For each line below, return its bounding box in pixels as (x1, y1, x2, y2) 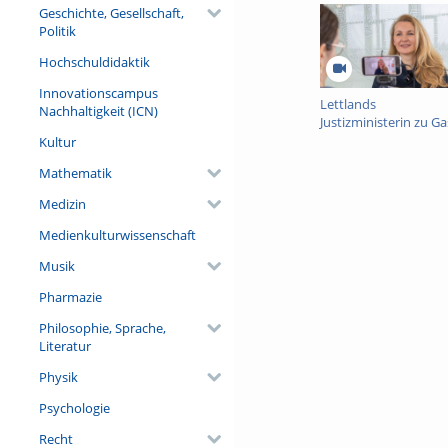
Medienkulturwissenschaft (38, 225, 196, 244)
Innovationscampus (38, 83, 158, 102)
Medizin (38, 194, 86, 213)
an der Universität (319, 130, 426, 149)
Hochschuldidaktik (38, 52, 150, 71)
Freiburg (319, 148, 370, 167)
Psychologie (38, 398, 110, 417)
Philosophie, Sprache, (38, 318, 166, 337)
